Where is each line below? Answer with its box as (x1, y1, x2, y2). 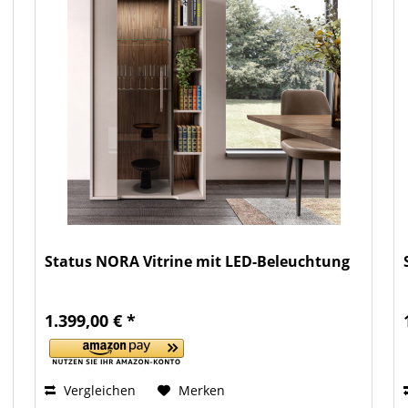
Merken (178, 382, 226, 400)
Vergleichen (60, 382, 137, 400)
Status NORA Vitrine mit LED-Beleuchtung (45, 251, 351, 272)
